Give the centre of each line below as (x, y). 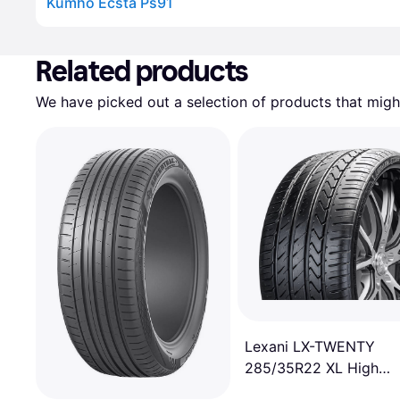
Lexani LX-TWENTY (310, 347)
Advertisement (82, 35)
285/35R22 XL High (312, 368)
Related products (142, 71)
